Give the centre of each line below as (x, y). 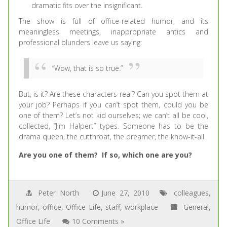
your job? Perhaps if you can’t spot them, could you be (113, 105)
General (196, 207)
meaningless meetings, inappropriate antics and (113, 32)
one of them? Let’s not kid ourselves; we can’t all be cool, (113, 115)
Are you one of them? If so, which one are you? (105, 155)
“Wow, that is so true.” (87, 68)
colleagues (191, 193)
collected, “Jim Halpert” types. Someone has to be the (113, 126)
